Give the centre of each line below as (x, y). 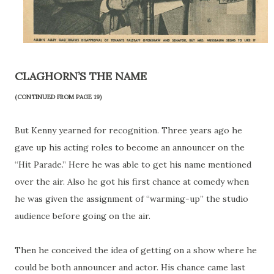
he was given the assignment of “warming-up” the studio (131, 199)
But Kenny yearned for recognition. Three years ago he (128, 131)
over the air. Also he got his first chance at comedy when (132, 182)
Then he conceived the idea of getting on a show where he (136, 250)
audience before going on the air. (83, 216)
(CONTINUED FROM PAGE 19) (58, 97)
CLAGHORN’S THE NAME (81, 76)
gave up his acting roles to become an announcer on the (130, 148)
